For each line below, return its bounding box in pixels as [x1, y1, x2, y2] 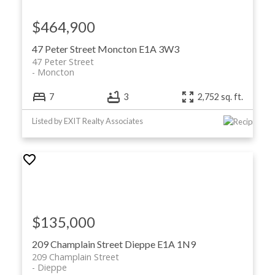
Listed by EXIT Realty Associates [31, 116, 143, 126]
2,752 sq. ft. [198, 91, 244, 103]
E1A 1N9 [157, 238, 196, 250]
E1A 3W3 [138, 43, 179, 55]
